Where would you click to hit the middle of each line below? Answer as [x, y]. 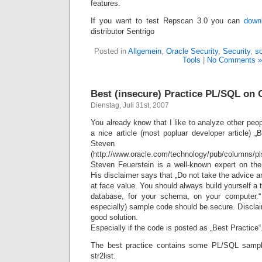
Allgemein [144, 51]
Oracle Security [192, 51]
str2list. [103, 256]
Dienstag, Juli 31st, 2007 [130, 105]
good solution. [114, 217]
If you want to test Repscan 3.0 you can [168, 21]
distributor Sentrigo [123, 31]
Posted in [111, 51]
